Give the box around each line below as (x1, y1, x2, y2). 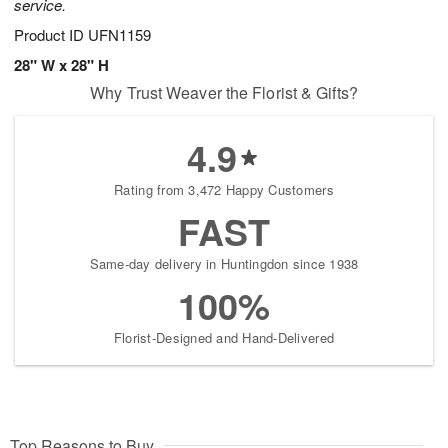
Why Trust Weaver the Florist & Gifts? (90, 81, 358, 105)
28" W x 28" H (14, 54, 109, 77)
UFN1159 (88, 24, 151, 46)
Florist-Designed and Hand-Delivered (113, 328, 335, 348)
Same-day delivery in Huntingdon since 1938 (89, 254, 359, 274)
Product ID (14, 24, 88, 46)
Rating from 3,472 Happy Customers (114, 180, 334, 200)
